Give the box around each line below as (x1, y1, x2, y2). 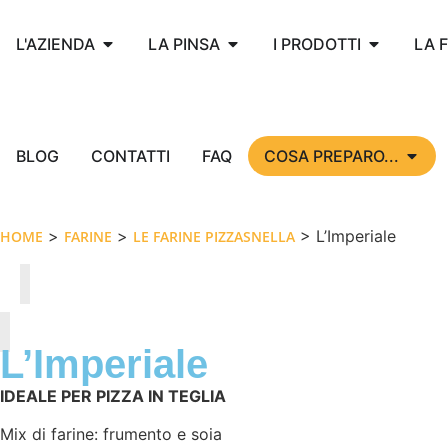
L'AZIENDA (16, 34, 95, 54)
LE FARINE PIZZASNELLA (133, 227, 295, 246)
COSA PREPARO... (264, 146, 399, 166)
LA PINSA (148, 34, 220, 54)
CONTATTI (91, 146, 170, 166)
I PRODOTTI (273, 34, 361, 54)
